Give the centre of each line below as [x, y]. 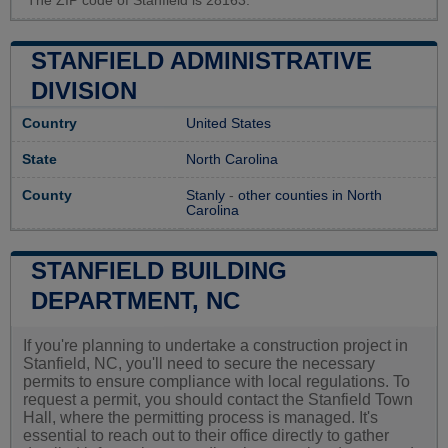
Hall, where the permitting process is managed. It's [200, 417]
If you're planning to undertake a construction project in [215, 345]
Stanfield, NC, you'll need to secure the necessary [199, 363]
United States [228, 123]
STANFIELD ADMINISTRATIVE [201, 60]
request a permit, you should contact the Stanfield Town [218, 399]
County [47, 195]
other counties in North [310, 195]
